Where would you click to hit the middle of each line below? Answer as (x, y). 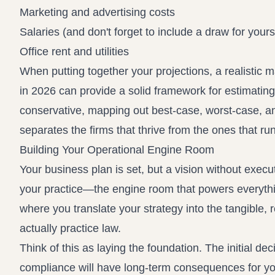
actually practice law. (70, 228)
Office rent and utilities (74, 52)
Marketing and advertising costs (97, 12)
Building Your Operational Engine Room (117, 150)
